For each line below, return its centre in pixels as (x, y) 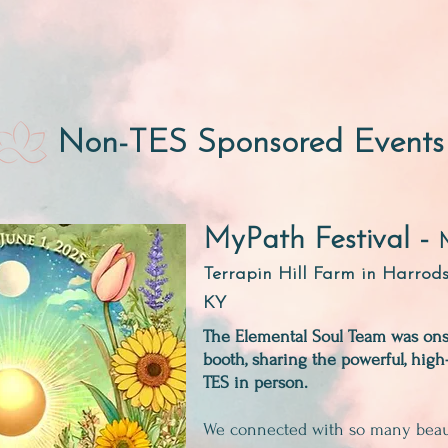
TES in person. (255, 382)
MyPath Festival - (320, 240)
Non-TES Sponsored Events (250, 143)
